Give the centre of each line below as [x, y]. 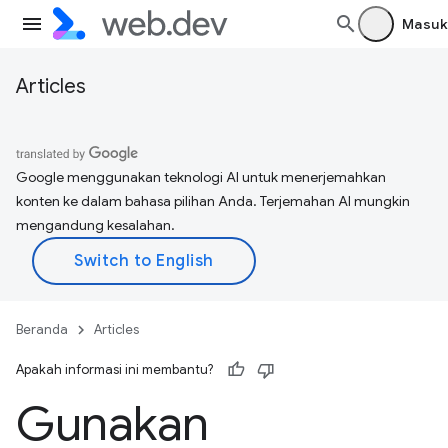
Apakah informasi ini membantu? [114, 369]
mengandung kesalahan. [95, 225]
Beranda [42, 329]
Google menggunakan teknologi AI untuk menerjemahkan [201, 177]
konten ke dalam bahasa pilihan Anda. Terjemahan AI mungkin [213, 201]
